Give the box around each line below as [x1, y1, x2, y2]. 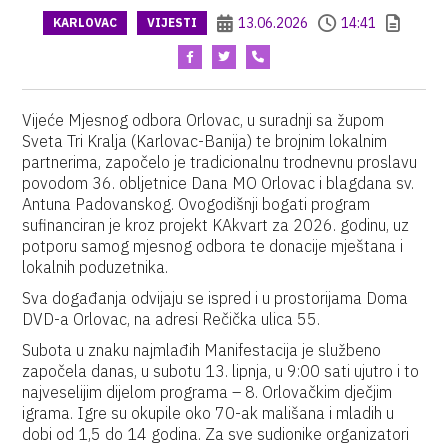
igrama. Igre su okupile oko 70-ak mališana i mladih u [22, 403, 395, 423]
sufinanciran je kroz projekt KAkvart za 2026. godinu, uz [22, 215, 410, 235]
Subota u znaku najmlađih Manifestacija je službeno [22, 340, 382, 360]
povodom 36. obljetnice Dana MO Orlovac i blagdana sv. [22, 173, 415, 193]
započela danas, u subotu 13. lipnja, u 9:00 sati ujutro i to [22, 361, 420, 381]
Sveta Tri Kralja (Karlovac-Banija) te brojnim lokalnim [22, 131, 388, 151]
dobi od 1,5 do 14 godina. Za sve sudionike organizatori [22, 424, 410, 444]
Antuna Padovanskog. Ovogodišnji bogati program [22, 194, 371, 214]
